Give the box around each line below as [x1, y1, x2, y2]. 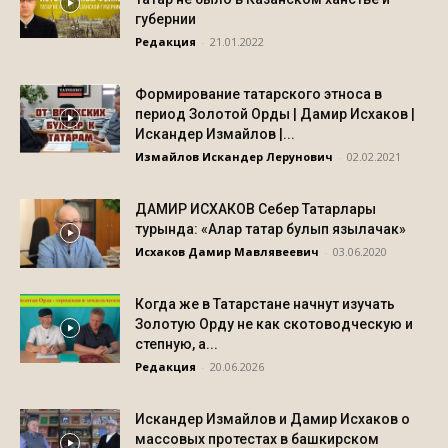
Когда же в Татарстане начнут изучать [135, 296, 395, 312]
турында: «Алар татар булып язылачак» [135, 221, 406, 237]
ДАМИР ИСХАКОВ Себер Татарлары [135, 201, 376, 217]
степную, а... [135, 336, 218, 352]
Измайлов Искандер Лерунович [135, 149, 333, 164]
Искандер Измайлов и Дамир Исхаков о [135, 411, 410, 427]
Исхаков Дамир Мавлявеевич [135, 244, 319, 259]
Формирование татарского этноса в [135, 86, 382, 102]
